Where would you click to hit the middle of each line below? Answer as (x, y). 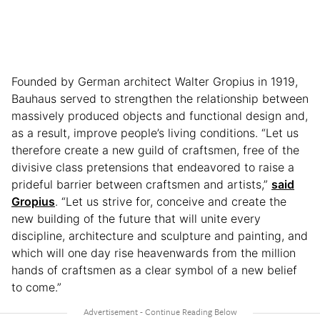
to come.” (36, 287)
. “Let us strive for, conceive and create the (171, 201)
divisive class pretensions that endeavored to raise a (153, 167)
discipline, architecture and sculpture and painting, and (160, 235)
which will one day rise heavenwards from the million (154, 252)
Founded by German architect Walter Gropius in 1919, (155, 81)
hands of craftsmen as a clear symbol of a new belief (154, 270)
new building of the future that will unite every (136, 218)
